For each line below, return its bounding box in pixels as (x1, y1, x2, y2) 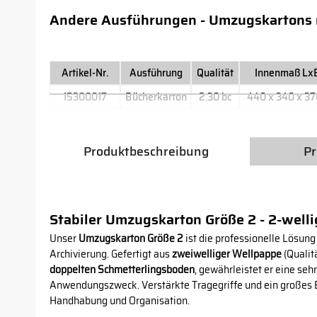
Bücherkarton (125, 89, 187, 105)
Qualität (197, 65, 234, 81)
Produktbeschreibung (83, 142, 209, 161)
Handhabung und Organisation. (50, 293, 190, 309)
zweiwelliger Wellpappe (172, 246, 282, 262)
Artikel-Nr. (62, 65, 108, 81)
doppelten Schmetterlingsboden (50, 262, 195, 277)
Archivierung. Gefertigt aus (50, 246, 172, 262)
